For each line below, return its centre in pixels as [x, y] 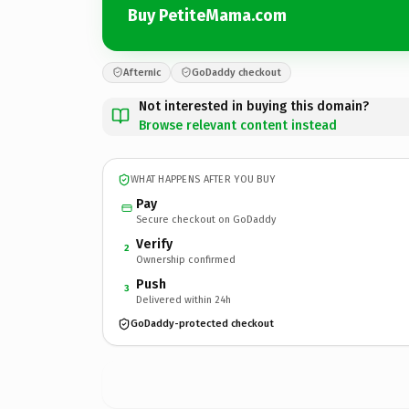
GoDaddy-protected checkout [202, 324]
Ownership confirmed [186, 259]
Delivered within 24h [184, 299]
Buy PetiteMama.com [207, 16]
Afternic [142, 72]
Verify [154, 244]
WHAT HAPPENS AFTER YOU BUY [203, 179]
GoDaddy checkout [236, 72]
